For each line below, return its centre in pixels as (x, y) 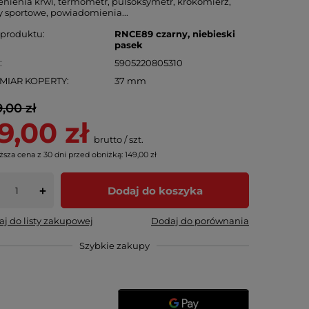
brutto (107, 139)
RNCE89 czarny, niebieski (175, 34)
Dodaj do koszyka (155, 190)
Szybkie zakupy (114, 246)
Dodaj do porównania (200, 221)
